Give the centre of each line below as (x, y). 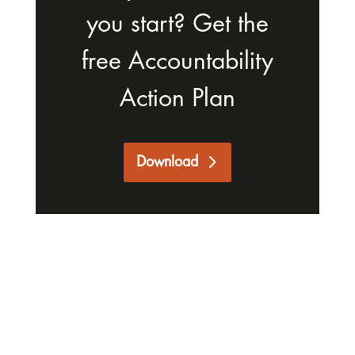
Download (167, 162)
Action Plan (177, 99)
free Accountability (177, 62)
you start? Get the (177, 25)
